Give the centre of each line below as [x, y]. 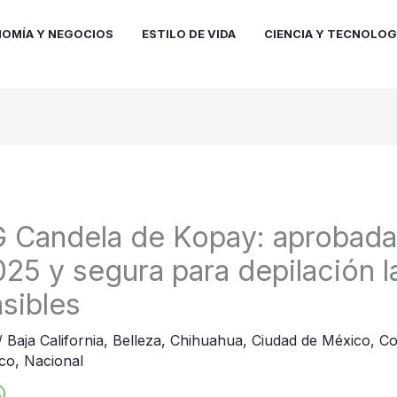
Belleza [136, 341]
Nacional [53, 361]
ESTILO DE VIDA [189, 33]
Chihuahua [206, 341]
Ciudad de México [311, 341]
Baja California [55, 341]
